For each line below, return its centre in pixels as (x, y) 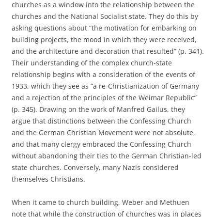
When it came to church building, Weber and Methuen (101, 202)
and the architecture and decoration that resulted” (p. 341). (108, 51)
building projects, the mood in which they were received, (104, 39)
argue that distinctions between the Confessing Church (101, 121)
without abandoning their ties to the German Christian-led (107, 156)
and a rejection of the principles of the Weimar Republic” (104, 98)
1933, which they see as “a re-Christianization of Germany (105, 86)
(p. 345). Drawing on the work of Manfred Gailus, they (98, 109)
